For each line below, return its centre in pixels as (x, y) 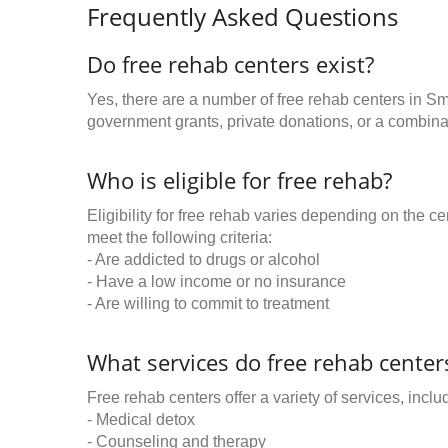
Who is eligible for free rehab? (239, 180)
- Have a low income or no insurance (216, 281)
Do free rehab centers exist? (230, 64)
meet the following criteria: (179, 237)
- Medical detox (141, 419)
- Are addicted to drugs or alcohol (203, 259)
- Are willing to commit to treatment (208, 303)
